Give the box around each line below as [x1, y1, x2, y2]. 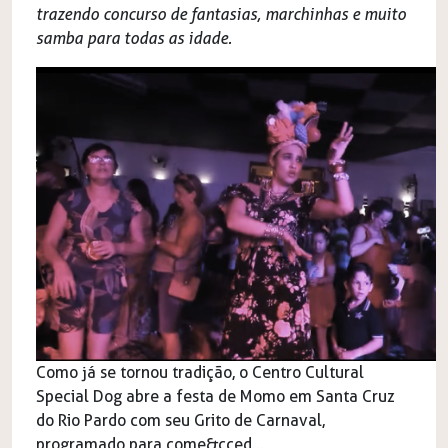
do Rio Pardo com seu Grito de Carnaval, [36, 411, 325, 431]
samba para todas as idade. [36, 28, 232, 48]
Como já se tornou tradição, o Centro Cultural [36, 363, 364, 383]
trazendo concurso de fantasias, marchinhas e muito [36, 4, 406, 24]
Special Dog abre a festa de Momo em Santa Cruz [36, 387, 395, 407]
